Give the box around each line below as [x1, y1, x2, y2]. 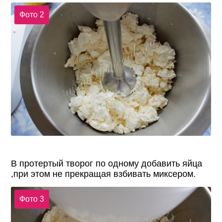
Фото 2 [19, 10, 44, 19]
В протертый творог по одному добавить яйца [11, 158, 203, 168]
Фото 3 [19, 194, 44, 203]
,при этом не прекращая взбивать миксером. [11, 168, 196, 179]
